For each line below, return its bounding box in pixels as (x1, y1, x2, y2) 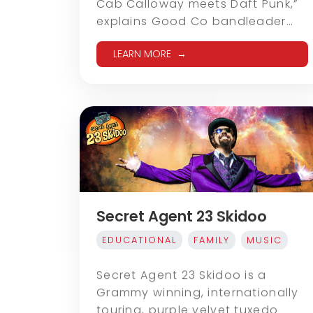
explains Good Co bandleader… (96, 13, 293, 29)
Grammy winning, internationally (96, 284, 299, 301)
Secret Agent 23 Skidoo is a (96, 267, 267, 284)
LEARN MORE (113, 46, 171, 61)
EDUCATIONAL (102, 234, 177, 247)
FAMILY (194, 234, 230, 247)
